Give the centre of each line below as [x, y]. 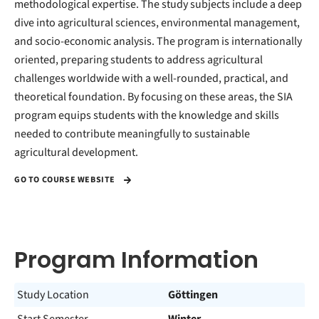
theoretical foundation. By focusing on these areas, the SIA [153, 97]
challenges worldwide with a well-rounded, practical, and [151, 78]
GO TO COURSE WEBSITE [66, 180]
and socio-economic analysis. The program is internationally [158, 41]
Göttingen [193, 295]
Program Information [136, 260]
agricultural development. [76, 152]
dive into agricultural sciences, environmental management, [157, 23]
